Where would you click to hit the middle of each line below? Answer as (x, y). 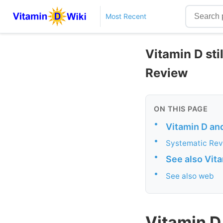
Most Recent (126, 16)
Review (167, 73)
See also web (190, 176)
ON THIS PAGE (181, 109)
